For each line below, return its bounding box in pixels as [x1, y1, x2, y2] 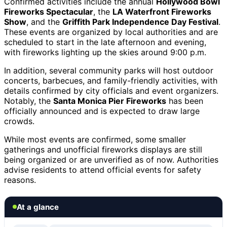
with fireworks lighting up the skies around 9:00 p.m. [4, 47, 206, 57]
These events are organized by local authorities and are [4, 26, 218, 37]
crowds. [4, 116, 34, 126]
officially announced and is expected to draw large [4, 105, 200, 116]
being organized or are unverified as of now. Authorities [4, 154, 218, 165]
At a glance [17, 202, 59, 212]
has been [166, 95, 203, 106]
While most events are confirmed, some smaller [4, 134, 186, 144]
